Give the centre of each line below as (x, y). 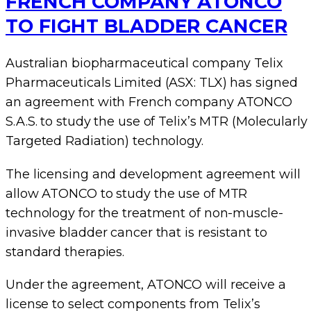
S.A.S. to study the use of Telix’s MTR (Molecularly (157, 122)
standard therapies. (65, 252)
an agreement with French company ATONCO (149, 102)
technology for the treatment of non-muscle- (144, 213)
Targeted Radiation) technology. (104, 141)
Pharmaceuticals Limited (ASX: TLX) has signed (152, 83)
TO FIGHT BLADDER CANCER (146, 26)
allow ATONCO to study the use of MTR (127, 193)
